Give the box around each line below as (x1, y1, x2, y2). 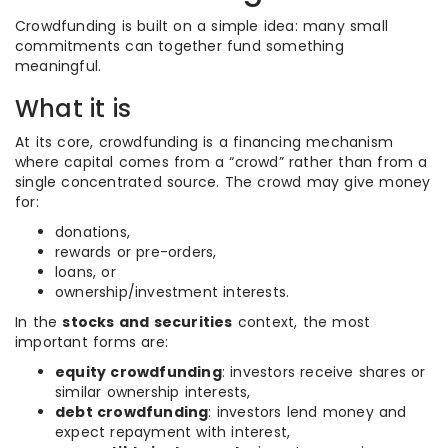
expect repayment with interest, (55, 422, 291, 442)
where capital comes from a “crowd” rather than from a (15, 152, 428, 172)
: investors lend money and (208, 402, 407, 422)
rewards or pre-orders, (55, 242, 217, 262)
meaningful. (15, 56, 102, 76)
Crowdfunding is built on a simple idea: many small (15, 16, 389, 36)
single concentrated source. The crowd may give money (15, 172, 431, 192)
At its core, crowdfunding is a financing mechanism (15, 132, 394, 152)
